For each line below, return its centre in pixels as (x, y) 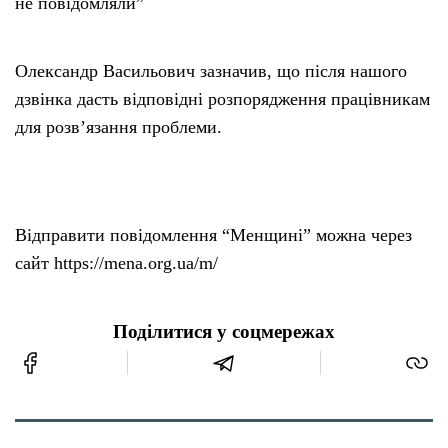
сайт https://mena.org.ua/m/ (116, 263)
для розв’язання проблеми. (118, 127)
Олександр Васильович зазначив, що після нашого (211, 71)
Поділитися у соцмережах (224, 332)
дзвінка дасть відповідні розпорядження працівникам (222, 99)
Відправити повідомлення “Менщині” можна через (213, 235)
